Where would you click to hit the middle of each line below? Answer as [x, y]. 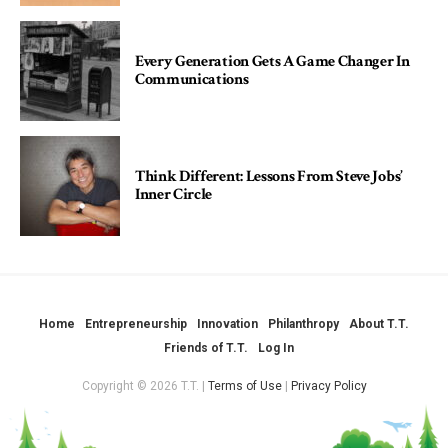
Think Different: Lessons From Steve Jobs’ [269, 176]
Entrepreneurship [136, 323]
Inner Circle [174, 194]
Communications [192, 79]
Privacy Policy [328, 385]
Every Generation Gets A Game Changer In [272, 61]
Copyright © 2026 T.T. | [144, 385]
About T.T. [379, 323]
